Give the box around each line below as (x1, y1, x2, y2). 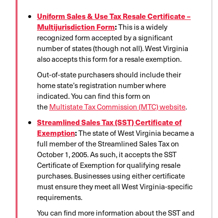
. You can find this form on (68, 91, 150, 102)
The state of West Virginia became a (78, 127, 194, 139)
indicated (37, 91, 68, 102)
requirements (37, 192, 81, 203)
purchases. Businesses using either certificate (37, 170, 185, 182)
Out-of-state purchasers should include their (37, 69, 181, 80)
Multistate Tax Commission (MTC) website (49, 101, 185, 112)
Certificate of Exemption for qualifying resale (37, 160, 181, 171)
